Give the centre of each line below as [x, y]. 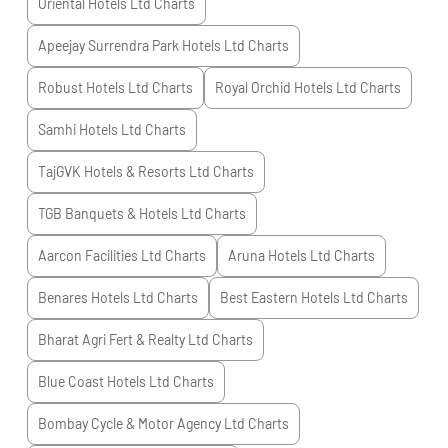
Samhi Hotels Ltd [89, 129]
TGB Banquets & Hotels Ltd [119, 213]
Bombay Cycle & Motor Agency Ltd [141, 423]
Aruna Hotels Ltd [279, 255]
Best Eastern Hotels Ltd [291, 297]
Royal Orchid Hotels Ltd [285, 87]
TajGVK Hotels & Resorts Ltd [123, 171]
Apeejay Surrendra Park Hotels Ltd [141, 45]
